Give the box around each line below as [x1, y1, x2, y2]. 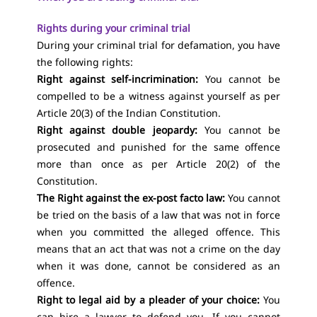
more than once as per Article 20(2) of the [37, 157, 280, 171]
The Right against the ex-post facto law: [37, 191, 225, 204]
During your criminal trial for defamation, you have [37, 38, 280, 52]
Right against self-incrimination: [37, 72, 205, 86]
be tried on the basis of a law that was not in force [37, 208, 280, 221]
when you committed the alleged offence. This [37, 225, 280, 238]
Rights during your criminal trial [37, 21, 190, 35]
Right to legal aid [37, 293, 121, 306]
